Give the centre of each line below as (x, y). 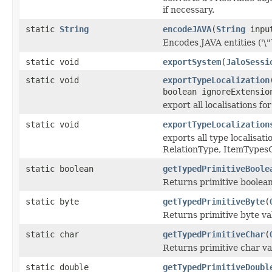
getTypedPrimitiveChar (214, 234)
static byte (52, 201)
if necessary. (189, 9)
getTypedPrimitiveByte (214, 201)
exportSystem (192, 62)
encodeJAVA (187, 29)
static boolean (59, 168)
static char (52, 234)
